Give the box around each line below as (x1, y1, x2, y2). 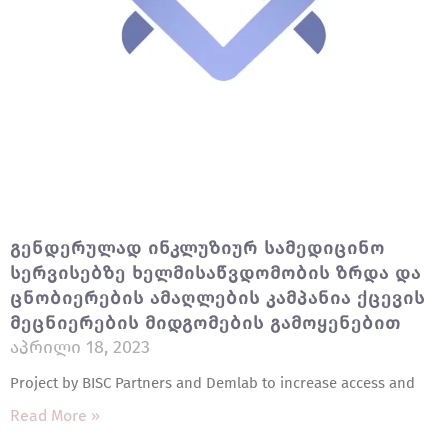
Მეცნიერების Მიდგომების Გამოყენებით (10, 311, 407, 334)
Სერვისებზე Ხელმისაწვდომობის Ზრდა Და (10, 261, 421, 284)
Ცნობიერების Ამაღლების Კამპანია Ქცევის (10, 286, 425, 309)
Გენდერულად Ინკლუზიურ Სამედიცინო (10, 236, 385, 259)
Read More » (10, 405, 100, 425)
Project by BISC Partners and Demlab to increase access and (10, 373, 415, 392)
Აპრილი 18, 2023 (10, 335, 150, 358)
